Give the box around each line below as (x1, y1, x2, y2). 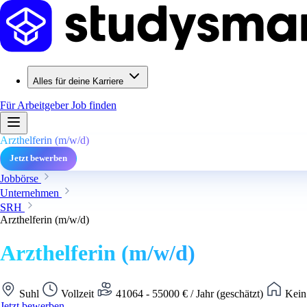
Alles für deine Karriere (33, 76, 123, 86)
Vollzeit (58, 287, 97, 299)
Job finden (71, 99, 116, 111)
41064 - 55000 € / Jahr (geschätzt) (113, 287, 266, 299)
